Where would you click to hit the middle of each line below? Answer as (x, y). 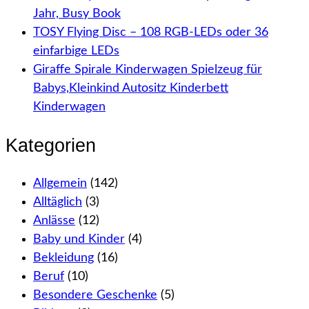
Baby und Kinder (79, 240)
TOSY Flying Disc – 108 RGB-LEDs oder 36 (151, 32)
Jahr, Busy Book (77, 13)
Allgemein (60, 184)
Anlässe (54, 221)
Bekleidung (63, 258)
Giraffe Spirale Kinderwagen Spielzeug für (148, 69)
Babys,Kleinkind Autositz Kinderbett (131, 88)
